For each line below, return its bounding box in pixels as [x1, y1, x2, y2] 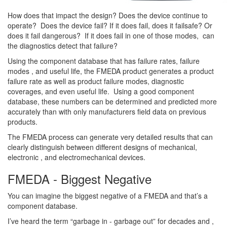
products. [8, 117, 40, 127]
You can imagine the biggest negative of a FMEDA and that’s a [8, 191, 208, 201]
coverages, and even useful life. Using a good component [8, 86, 194, 97]
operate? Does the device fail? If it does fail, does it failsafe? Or [8, 20, 212, 31]
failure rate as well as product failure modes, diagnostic [8, 76, 184, 87]
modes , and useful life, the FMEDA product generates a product [8, 66, 214, 77]
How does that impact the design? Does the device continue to [8, 10, 208, 21]
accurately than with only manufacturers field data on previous [8, 106, 206, 117]
